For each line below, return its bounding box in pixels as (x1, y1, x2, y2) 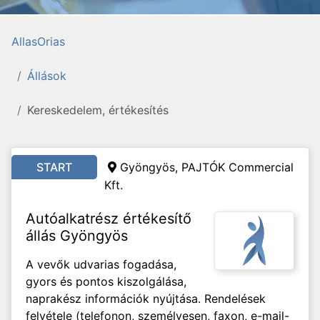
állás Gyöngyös (26, 227, 128, 244)
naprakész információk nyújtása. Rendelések (26, 291, 266, 306)
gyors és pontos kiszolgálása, (26, 274, 186, 289)
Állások (27, 69, 66, 83)
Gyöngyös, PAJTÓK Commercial (120, 160, 294, 174)
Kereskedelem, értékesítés (27, 103, 169, 117)
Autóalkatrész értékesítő (26, 210, 191, 227)
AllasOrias (11, 34, 65, 49)
